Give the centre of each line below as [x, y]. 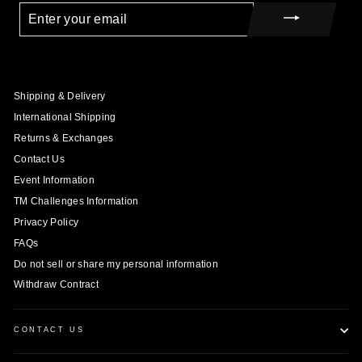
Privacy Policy [46, 222]
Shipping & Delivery [60, 96]
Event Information [55, 180]
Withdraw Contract [57, 285]
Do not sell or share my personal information [116, 264]
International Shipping [65, 117]
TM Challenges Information [76, 201]
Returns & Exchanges [64, 138]
